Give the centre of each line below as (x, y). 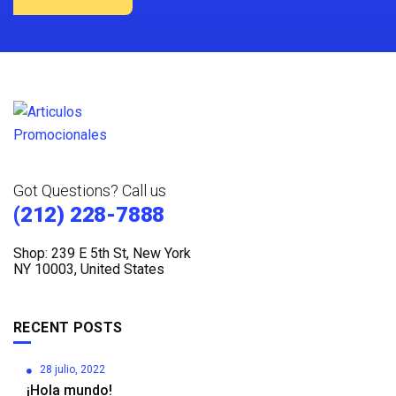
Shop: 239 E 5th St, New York (102, 253)
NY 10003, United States (89, 269)
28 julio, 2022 (72, 369)
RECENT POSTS (68, 327)
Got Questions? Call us (90, 190)
